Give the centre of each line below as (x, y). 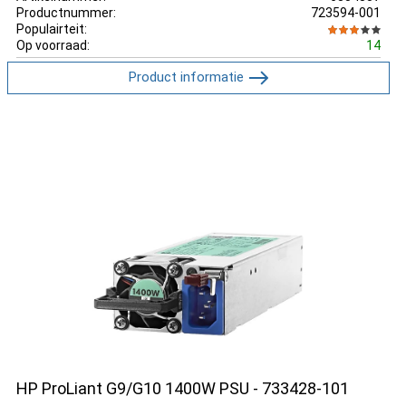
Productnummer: (66, 12)
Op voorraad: (53, 45)
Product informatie (186, 77)
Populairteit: (52, 29)
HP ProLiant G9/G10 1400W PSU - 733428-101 (183, 388)
